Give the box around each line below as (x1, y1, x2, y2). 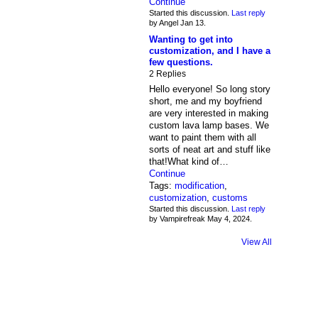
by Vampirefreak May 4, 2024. (148, 214, 252, 223)
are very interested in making (148, 107, 268, 119)
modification (174, 180, 224, 191)
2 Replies (148, 68, 186, 79)
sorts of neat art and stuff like (148, 143, 270, 155)
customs (212, 192, 248, 203)
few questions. (148, 56, 213, 67)
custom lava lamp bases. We (148, 119, 269, 131)
